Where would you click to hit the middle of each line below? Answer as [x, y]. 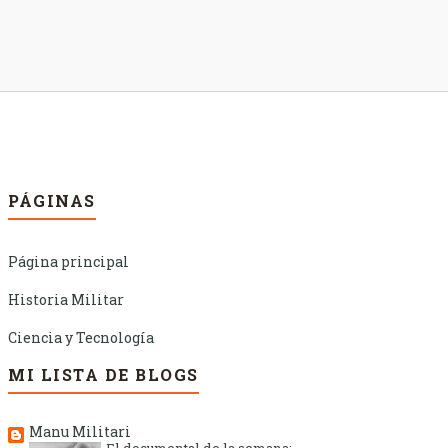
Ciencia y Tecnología [81, 338]
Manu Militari [80, 432]
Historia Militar [66, 300]
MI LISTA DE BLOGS [103, 375]
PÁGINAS [52, 201]
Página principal [68, 262]
